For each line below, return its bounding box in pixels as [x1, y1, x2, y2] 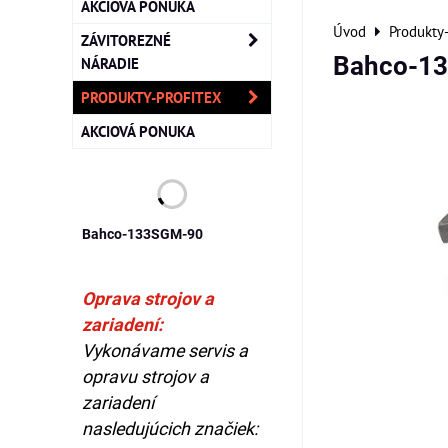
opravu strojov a [82, 366, 209, 387]
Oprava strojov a [82, 288, 214, 309]
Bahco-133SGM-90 [82, 226, 203, 242]
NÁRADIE [81, 53, 139, 73]
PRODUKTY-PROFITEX [81, 87, 222, 107]
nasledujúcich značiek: [82, 418, 258, 439]
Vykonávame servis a [82, 340, 248, 361]
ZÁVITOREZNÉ [81, 30, 171, 50]
